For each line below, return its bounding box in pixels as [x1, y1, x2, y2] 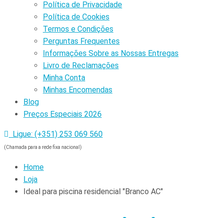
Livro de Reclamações [43, 61, 119, 70]
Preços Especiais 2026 [23, 109, 102, 119]
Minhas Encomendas [43, 85, 112, 94]
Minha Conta [43, 73, 85, 82]
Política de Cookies [43, 12, 109, 21]
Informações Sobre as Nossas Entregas [43, 49, 179, 58]
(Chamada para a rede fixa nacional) [4, 145, 82, 150]
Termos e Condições [43, 24, 113, 34]
